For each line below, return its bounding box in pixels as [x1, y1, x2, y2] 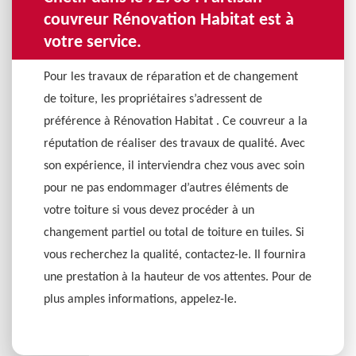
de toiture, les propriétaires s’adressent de [44, 93, 262, 106]
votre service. [44, 33, 141, 52]
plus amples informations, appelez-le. [44, 293, 237, 306]
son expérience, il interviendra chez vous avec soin [44, 160, 304, 172]
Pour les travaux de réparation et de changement [44, 71, 298, 83]
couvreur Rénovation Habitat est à [44, 11, 294, 29]
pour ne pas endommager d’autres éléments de [44, 182, 288, 195]
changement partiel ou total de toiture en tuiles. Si [44, 226, 304, 239]
